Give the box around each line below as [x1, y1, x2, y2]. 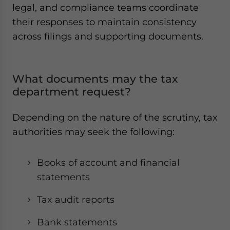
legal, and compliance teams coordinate [12, 2, 199, 13]
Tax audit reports [37, 194, 114, 205]
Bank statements [37, 217, 117, 227]
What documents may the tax [12, 72, 178, 85]
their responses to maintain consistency [12, 16, 197, 27]
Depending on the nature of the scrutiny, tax [12, 112, 218, 123]
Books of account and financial [37, 157, 180, 168]
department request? [12, 85, 131, 98]
